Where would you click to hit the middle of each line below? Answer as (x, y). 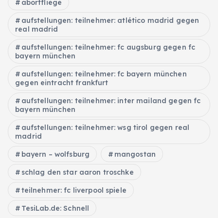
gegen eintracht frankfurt (62, 82)
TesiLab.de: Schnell (55, 208)
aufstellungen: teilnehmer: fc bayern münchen (104, 74)
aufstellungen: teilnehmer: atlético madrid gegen (110, 20)
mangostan (135, 154)
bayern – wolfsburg (55, 154)
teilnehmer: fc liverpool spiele (74, 190)
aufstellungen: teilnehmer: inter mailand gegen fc (111, 100)
